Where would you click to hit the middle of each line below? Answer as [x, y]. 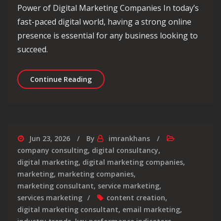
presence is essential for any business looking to [108, 35]
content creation [136, 197]
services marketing [50, 197]
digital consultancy [125, 150]
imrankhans [129, 138]
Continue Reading [61, 79]
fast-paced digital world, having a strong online [104, 21]
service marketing [129, 185]
